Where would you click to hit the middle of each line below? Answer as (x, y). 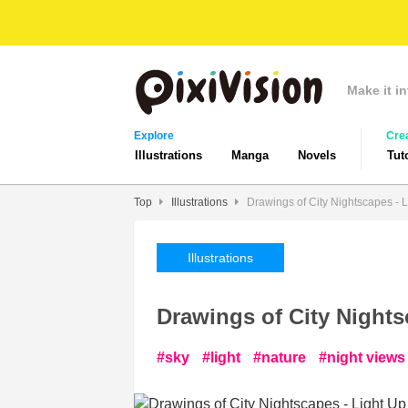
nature (284, 357)
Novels (317, 155)
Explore (154, 136)
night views (366, 357)
